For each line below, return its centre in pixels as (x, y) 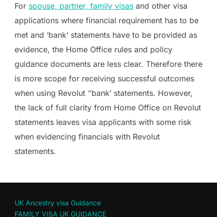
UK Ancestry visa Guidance (58, 203)
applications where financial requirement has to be (107, 21)
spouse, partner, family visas (81, 6)
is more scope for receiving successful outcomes (104, 79)
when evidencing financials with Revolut (87, 137)
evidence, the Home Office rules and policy (93, 50)
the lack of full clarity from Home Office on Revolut (108, 108)
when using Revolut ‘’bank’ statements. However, (104, 93)
